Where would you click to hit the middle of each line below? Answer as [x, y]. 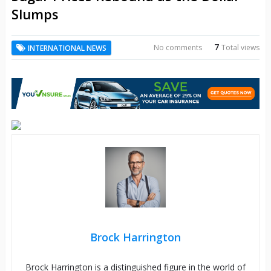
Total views [241, 47]
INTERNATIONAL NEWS [67, 48]
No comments [178, 47]
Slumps [35, 14]
